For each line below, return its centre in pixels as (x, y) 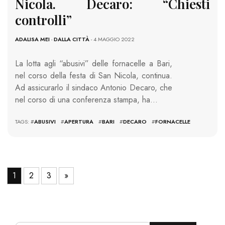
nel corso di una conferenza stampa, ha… (86, 99)
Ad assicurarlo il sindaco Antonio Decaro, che (94, 87)
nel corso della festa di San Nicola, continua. (94, 75)
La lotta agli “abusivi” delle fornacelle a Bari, (94, 63)
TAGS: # (25, 121)
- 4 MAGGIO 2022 (112, 39)
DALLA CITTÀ (72, 39)
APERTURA (79, 121)
